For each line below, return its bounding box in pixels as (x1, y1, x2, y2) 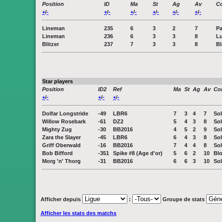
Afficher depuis (41, 196, 82, 202)
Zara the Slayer (42, 134, 81, 140)
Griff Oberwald (42, 142, 81, 148)
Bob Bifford (42, 150, 73, 156)
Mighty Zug (42, 126, 72, 132)
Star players (42, 78, 74, 84)
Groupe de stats (161, 196, 206, 202)
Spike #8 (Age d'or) (113, 150, 163, 156)
